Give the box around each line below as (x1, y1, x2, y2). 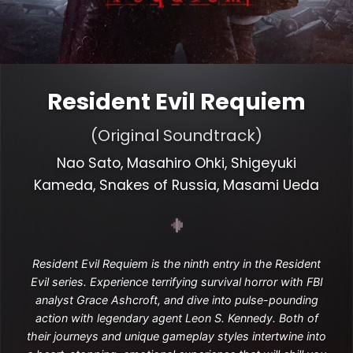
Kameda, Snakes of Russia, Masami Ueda (34, 176, 319, 195)
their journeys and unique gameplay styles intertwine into (27, 329, 326, 343)
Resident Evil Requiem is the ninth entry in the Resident (32, 257, 321, 270)
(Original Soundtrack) (91, 124, 262, 147)
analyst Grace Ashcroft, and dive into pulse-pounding (35, 293, 318, 307)
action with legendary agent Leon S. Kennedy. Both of (35, 311, 318, 325)
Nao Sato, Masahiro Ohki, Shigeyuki (57, 154, 296, 173)
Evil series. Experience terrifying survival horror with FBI (30, 275, 323, 288)
